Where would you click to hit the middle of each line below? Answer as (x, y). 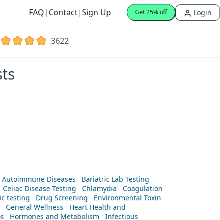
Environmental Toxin (127, 197)
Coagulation (143, 188)
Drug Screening (62, 197)
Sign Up (96, 13)
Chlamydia (99, 188)
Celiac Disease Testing (40, 188)
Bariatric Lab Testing (115, 179)
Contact (63, 13)
